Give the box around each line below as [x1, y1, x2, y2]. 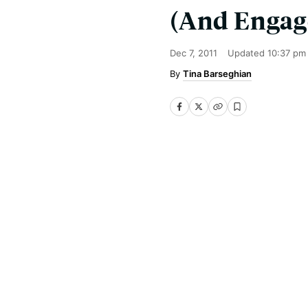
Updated [228, 47, 267, 58]
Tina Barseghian [183, 68, 252, 79]
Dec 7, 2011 [170, 47, 217, 58]
